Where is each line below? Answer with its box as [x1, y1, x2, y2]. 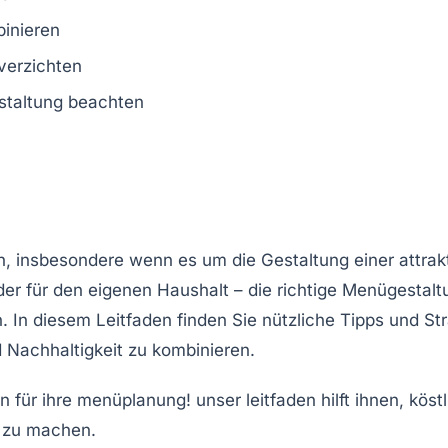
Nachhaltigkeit [7, 339, 123, 360]
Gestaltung [261, 249, 349, 270]
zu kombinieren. [123, 339, 255, 360]
